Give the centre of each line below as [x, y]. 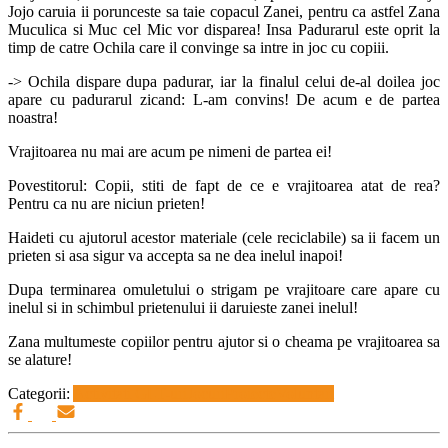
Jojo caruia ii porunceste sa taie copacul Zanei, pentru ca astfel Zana [224, 11]
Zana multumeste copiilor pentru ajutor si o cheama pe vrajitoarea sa [224, 341]
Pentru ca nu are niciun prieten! [106, 203]
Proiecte [250, 393]
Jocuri [206, 393]
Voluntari [305, 393]
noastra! [33, 117]
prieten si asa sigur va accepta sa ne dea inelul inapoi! [175, 255]
